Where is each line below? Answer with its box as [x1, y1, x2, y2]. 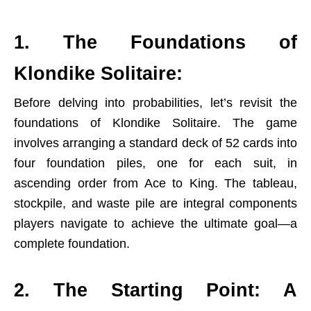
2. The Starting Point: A [14, 280, 297, 301]
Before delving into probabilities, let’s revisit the [14, 96, 297, 110]
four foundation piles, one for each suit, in [14, 156, 297, 170]
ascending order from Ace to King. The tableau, [14, 176, 297, 190]
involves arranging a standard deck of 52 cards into [14, 136, 297, 150]
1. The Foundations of [14, 32, 297, 53]
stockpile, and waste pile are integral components [14, 196, 297, 210]
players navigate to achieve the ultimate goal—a [14, 217, 297, 230]
